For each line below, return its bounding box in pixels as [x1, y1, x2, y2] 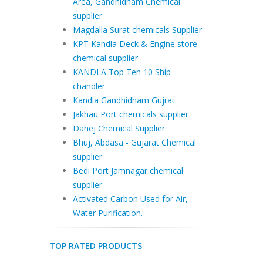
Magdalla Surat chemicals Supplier [72, 24, 202, 35]
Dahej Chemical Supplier [72, 123, 165, 134]
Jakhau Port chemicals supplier [72, 109, 188, 120]
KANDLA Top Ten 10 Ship [72, 66, 171, 77]
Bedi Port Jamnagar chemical [72, 165, 183, 176]
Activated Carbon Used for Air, [72, 193, 188, 204]
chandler [72, 80, 105, 92]
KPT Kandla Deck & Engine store [72, 38, 197, 49]
